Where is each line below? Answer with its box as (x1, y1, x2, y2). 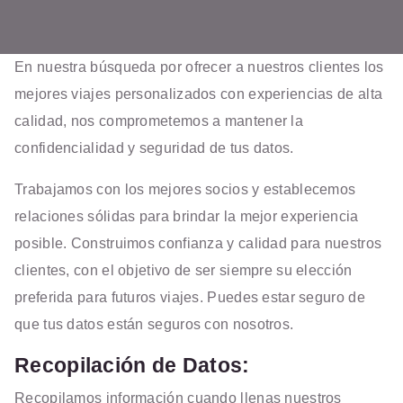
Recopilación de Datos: (14, 354, 250, 377)
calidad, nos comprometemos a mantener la (14, 113, 303, 129)
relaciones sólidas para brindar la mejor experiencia (14, 209, 359, 224)
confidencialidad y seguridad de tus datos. (14, 140, 294, 156)
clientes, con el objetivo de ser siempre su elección (14, 263, 353, 278)
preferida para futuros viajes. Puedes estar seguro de (14, 290, 365, 305)
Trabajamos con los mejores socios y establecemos (14, 182, 356, 197)
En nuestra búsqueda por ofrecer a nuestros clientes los (14, 59, 384, 75)
